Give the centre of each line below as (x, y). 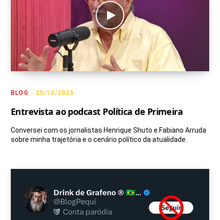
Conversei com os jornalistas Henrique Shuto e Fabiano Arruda (109, 130)
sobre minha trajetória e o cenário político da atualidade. (99, 139)
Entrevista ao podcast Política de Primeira (97, 111)
